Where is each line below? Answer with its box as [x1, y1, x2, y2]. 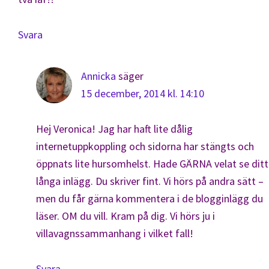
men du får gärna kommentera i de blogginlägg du [36, 192, 263, 205]
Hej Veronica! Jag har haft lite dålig [36, 122, 193, 136]
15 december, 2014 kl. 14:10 [81, 86, 204, 100]
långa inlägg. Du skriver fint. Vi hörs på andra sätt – [36, 174, 264, 188]
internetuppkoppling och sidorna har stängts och [36, 139, 254, 153]
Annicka [81, 69, 116, 83]
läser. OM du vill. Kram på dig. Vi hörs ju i [36, 209, 215, 223]
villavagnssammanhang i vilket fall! [36, 226, 193, 240]
